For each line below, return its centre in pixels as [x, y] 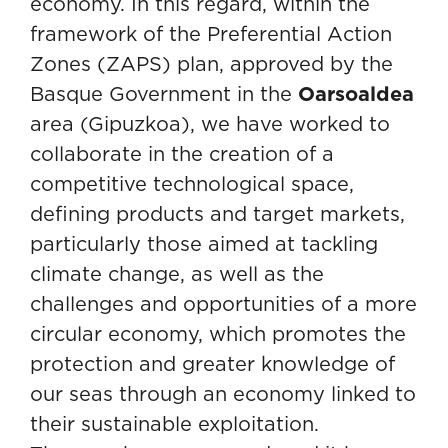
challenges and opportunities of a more [223, 303]
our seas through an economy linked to [223, 393]
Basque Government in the [164, 93]
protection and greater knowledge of [212, 363]
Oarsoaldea [356, 93]
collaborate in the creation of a [182, 153]
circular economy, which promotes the [218, 333]
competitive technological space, [192, 183]
